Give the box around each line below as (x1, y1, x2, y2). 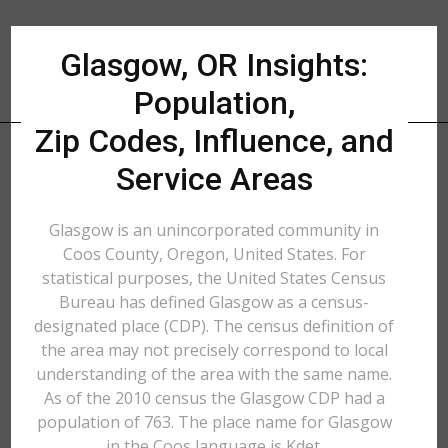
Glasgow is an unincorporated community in (49, 219, 380, 241)
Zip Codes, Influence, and (34, 122, 394, 160)
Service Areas (115, 160, 313, 198)
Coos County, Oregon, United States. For (62, 243, 366, 265)
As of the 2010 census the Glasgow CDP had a (43, 387, 385, 409)
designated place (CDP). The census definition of (34, 315, 395, 337)
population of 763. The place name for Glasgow (36, 411, 392, 433)
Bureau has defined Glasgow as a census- (59, 291, 370, 313)
